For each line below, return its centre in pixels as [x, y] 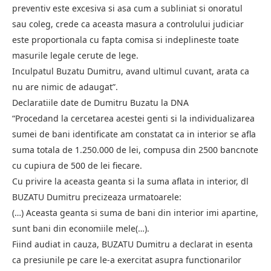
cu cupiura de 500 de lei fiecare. [77, 165]
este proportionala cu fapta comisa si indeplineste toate [126, 39]
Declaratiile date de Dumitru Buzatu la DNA [100, 102]
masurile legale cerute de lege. [75, 55]
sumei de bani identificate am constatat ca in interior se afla [134, 134]
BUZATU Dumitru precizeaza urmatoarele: [97, 197]
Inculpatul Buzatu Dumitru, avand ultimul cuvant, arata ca [131, 71]
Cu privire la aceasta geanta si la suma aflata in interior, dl [130, 181]
